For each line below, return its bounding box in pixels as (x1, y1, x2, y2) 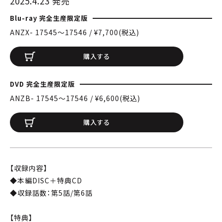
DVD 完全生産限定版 (10, 79, 75, 89)
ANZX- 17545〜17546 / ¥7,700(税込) (10, 27, 139, 37)
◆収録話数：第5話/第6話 (10, 187, 93, 198)
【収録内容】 (10, 163, 48, 173)
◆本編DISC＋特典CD (10, 175, 82, 185)
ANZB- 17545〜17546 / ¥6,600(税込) (10, 93, 140, 103)
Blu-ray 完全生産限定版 (10, 13, 88, 23)
